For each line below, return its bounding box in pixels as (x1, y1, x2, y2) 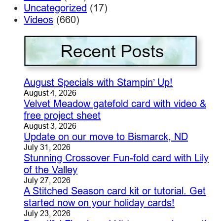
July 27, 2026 (24, 175, 71, 184)
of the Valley (24, 163, 77, 175)
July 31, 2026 (24, 142, 71, 151)
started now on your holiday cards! (24, 196, 175, 208)
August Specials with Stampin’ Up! (24, 76, 173, 88)
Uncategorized (24, 1, 87, 13)
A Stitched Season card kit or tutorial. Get (24, 184, 206, 196)
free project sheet (24, 109, 101, 121)
